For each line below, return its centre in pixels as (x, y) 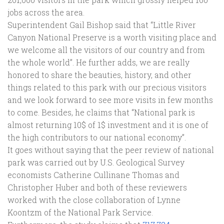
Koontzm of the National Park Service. (80, 212)
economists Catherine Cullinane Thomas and (93, 174)
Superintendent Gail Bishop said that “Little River (102, 24)
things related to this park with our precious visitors (107, 87)
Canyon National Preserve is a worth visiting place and (112, 37)
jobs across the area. (46, 12)
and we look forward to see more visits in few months (110, 99)
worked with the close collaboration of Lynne (94, 199)
